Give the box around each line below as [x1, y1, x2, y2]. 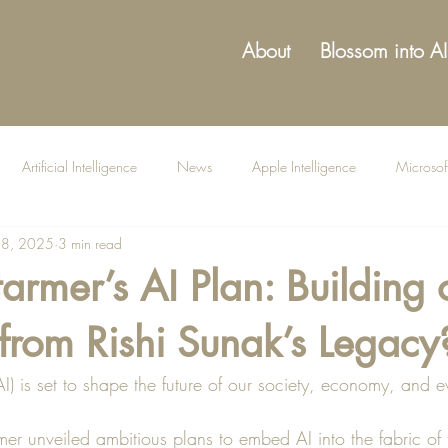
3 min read [58, 233, 122, 253]
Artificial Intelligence [22, 156, 137, 176]
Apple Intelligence [252, 156, 356, 176]
